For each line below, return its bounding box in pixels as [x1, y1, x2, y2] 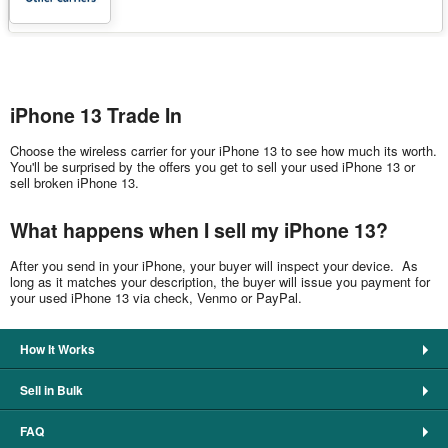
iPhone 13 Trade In [10, 101, 182, 130]
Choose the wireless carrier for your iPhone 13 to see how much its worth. [10, 141, 437, 161]
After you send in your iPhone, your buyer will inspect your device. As [10, 255, 418, 275]
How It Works [20, 339, 95, 358]
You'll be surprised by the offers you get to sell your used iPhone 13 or [10, 157, 415, 177]
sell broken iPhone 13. [10, 173, 139, 193]
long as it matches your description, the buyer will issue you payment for [10, 271, 430, 291]
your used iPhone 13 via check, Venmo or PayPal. [10, 287, 302, 307]
